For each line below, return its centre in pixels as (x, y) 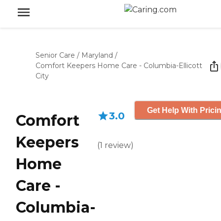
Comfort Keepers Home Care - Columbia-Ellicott (119, 66)
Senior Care (55, 55)
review (118, 145)
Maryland (97, 55)
